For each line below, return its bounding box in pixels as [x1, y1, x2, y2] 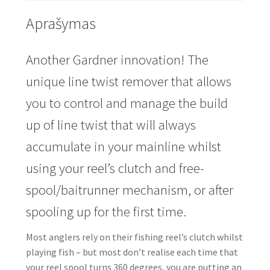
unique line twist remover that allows [25, 72, 231, 90]
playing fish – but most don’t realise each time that [25, 245, 238, 258]
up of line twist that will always [25, 116, 196, 133]
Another [25, 51, 73, 68]
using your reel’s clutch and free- [25, 159, 204, 177]
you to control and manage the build [25, 94, 228, 111]
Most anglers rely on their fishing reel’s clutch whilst [25, 230, 243, 243]
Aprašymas [25, 13, 96, 33]
